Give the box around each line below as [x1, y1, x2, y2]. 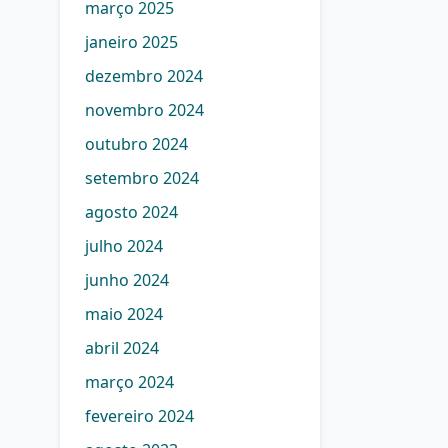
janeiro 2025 [85, 31, 178, 53]
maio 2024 [85, 303, 163, 325]
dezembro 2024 [85, 65, 203, 87]
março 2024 [85, 371, 174, 393]
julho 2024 [85, 235, 163, 257]
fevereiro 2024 [85, 405, 194, 427]
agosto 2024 [85, 201, 178, 223]
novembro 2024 [85, 99, 204, 121]
